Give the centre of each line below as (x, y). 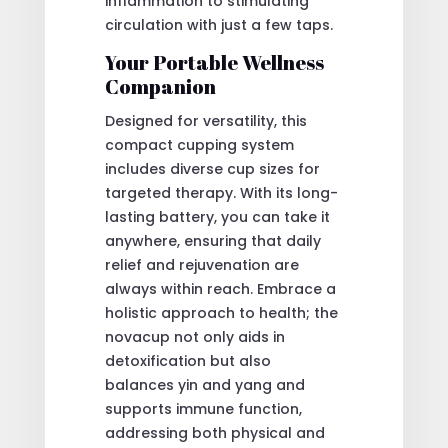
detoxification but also (187, 360)
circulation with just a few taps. (218, 24)
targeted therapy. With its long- (221, 192)
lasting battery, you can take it (217, 216)
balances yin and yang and (204, 384)
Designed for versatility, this (205, 120)
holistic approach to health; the (221, 312)
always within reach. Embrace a (220, 288)
